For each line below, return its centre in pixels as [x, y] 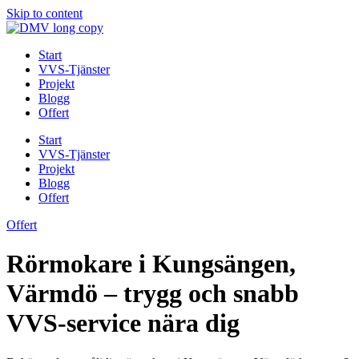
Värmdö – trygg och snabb [153, 294]
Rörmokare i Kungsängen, [151, 264]
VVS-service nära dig [123, 323]
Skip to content [44, 13]
